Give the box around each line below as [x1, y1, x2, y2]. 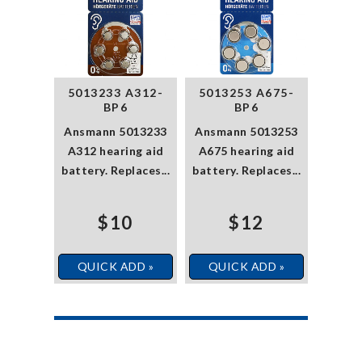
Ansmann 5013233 [64, 124, 167, 138]
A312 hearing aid [67, 143, 164, 158]
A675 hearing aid [198, 143, 295, 158]
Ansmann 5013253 [195, 124, 298, 138]
